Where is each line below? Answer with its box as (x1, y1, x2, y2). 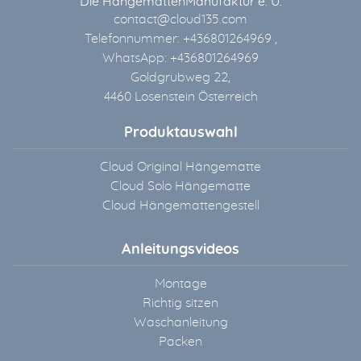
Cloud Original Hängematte (100, 160, 261, 173)
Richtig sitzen (143, 297, 218, 309)
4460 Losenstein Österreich (103, 90, 258, 103)
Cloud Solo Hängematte (110, 180, 251, 193)
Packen (159, 335, 202, 348)
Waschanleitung (133, 316, 228, 329)
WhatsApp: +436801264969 (102, 52, 259, 64)
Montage (154, 277, 207, 290)
